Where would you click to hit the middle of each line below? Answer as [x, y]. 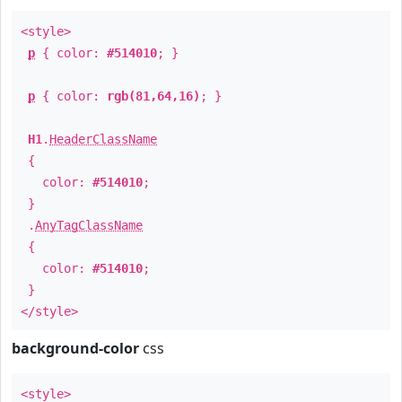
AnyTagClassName [89, 225]
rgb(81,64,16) [153, 96]
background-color [75, 348]
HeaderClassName [103, 139]
